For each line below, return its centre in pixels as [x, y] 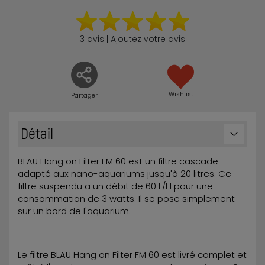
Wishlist [181, 94]
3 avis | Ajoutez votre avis [132, 39]
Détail [37, 133]
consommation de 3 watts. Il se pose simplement [126, 199]
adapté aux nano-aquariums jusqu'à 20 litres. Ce [125, 174]
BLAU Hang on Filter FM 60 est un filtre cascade [118, 162]
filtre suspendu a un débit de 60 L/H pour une [115, 187]
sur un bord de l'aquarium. [74, 211]
